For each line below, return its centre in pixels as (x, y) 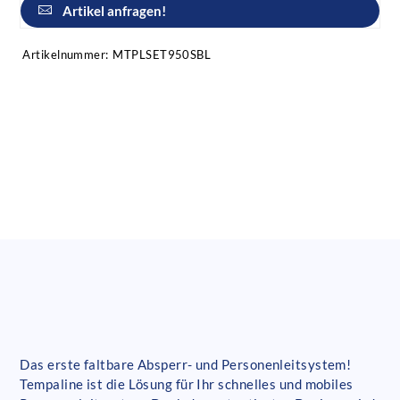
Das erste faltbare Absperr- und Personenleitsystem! (186, 365)
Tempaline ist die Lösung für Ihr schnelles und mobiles (187, 384)
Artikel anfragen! (115, 11)
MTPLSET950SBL (162, 55)
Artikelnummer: (66, 55)
